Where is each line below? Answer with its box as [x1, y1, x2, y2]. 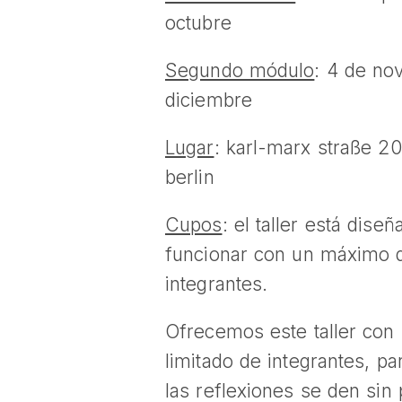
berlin [165, 166, 214, 188]
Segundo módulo [165, 59, 315, 82]
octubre [165, 12, 232, 34]
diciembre [165, 89, 252, 111]
